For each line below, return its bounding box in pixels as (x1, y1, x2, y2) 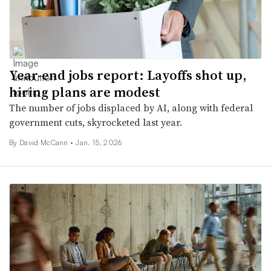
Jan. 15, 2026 (76, 137, 122, 147)
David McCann (19, 137, 71, 147)
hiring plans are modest (9, 82, 160, 101)
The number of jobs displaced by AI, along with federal (9, 100, 253, 114)
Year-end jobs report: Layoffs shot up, (9, 65, 246, 84)
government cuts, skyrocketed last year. (9, 115, 182, 129)
